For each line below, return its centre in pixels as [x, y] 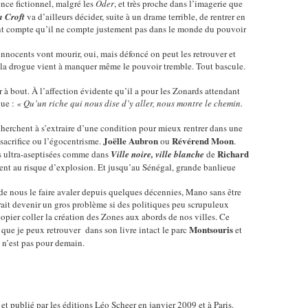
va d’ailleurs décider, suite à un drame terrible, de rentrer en [135, 16]
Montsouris [211, 229]
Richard [233, 154]
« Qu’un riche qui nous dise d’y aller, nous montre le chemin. [130, 103]
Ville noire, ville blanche [157, 154]
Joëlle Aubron [131, 141]
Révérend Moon [203, 141]
